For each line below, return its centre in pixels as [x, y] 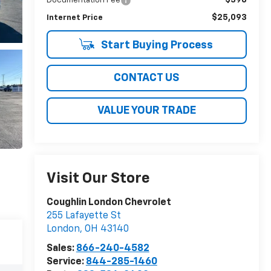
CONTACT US [147, 78]
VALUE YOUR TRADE [146, 110]
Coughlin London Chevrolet [109, 203]
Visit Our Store [98, 179]
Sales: [61, 249]
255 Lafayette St [83, 216]
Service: [66, 262]
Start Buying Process [155, 45]
